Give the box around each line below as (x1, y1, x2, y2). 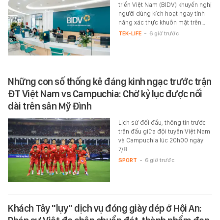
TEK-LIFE (118, 29, 141, 37)
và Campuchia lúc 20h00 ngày (118, 136, 203, 144)
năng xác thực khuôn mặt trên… (118, 18, 205, 26)
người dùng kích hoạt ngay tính (118, 9, 205, 17)
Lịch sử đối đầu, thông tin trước (118, 118, 206, 126)
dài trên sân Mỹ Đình (8, 100, 91, 112)
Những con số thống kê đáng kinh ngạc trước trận (8, 75, 212, 87)
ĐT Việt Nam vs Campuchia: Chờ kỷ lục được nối (8, 87, 202, 100)
